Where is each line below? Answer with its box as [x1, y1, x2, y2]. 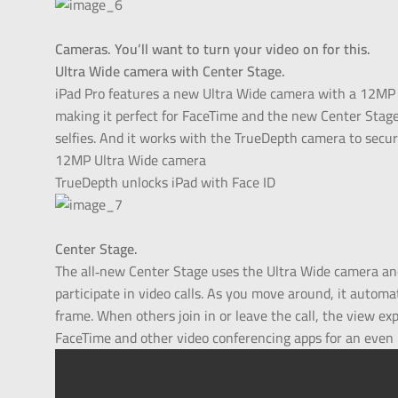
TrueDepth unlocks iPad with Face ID [55, 169, 276, 196]
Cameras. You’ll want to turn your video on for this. [55, 36, 371, 63]
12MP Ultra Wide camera [55, 147, 207, 174]
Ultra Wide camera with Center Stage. [55, 58, 286, 85]
